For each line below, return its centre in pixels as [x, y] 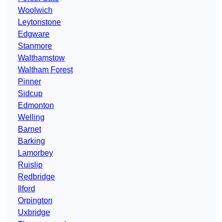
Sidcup [30, 94]
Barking [31, 141]
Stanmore [35, 46]
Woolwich [35, 10]
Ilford [27, 189]
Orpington [35, 201]
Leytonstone [39, 22]
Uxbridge [34, 213]
